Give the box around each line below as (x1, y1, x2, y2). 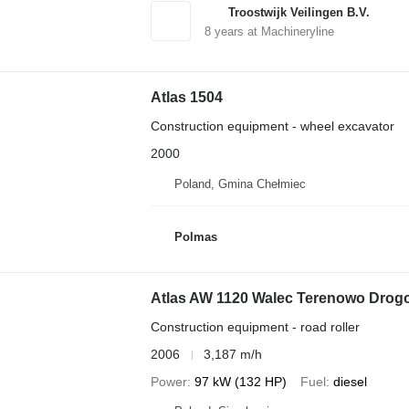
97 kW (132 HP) (194, 374, 287, 389)
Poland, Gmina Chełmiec (173, 177, 306, 191)
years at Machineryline (210, 24, 334, 38)
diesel (332, 374, 367, 389)
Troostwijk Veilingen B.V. (227, 5, 370, 19)
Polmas (173, 229, 217, 244)
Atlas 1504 (150, 89, 223, 105)
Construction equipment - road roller (150, 320, 360, 334)
